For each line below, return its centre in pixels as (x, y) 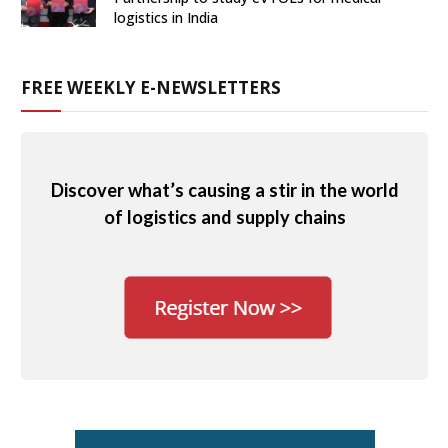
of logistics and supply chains (224, 216)
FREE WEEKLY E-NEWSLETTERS (151, 88)
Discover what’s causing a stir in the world (224, 189)
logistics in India (166, 18)
